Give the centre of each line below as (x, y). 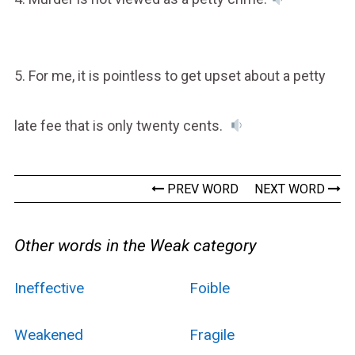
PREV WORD (202, 189)
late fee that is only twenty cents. (121, 125)
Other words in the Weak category (135, 245)
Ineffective (49, 288)
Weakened (48, 334)
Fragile (212, 334)
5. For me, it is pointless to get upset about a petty (170, 75)
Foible (209, 288)
